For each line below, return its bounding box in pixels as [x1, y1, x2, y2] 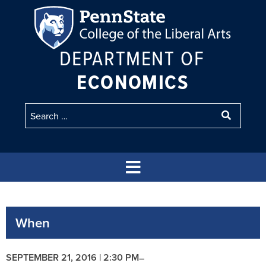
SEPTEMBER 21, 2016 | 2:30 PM [6, 250, 139, 264]
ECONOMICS [77, 66, 189, 97]
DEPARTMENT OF [59, 42, 205, 72]
